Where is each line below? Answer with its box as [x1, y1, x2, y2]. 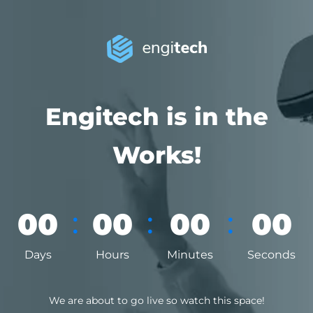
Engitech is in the [45, 102, 268, 131]
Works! [112, 140, 201, 170]
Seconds [247, 248, 296, 261]
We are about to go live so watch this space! [48, 294, 265, 307]
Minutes [167, 248, 213, 261]
